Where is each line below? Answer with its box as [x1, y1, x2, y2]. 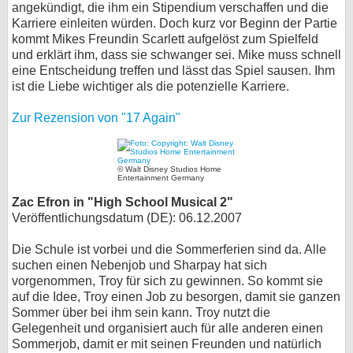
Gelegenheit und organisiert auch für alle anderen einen [12, 321, 323, 335]
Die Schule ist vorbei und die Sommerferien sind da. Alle [12, 243, 326, 256]
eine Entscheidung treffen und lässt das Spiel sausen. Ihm [12, 64, 335, 77]
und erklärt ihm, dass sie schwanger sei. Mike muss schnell [12, 48, 341, 61]
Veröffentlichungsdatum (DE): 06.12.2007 [12, 211, 242, 225]
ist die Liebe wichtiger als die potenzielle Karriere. [12, 80, 289, 93]
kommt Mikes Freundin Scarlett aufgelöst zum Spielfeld [12, 32, 318, 46]
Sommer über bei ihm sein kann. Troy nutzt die [12, 306, 270, 319]
